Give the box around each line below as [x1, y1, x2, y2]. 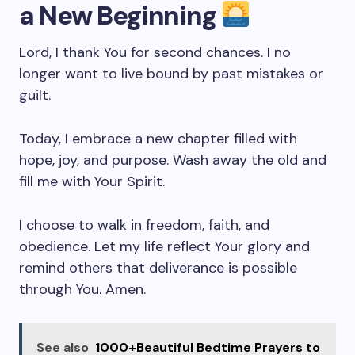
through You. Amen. [19, 280, 146, 299]
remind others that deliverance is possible [19, 258, 297, 277]
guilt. [19, 86, 51, 105]
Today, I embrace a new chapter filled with [19, 129, 297, 148]
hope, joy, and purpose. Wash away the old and [19, 151, 326, 170]
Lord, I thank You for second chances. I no [19, 43, 291, 62]
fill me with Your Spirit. [19, 172, 165, 191]
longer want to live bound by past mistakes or [19, 64, 323, 83]
